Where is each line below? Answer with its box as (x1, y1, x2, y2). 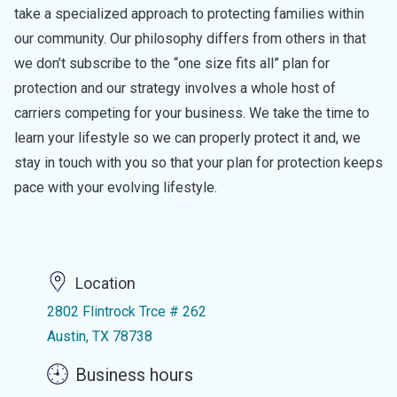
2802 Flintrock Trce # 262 (46, 303, 206, 320)
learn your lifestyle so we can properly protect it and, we (14, 129, 361, 146)
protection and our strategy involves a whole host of (14, 80, 336, 97)
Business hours (74, 364, 193, 386)
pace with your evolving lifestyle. (14, 179, 217, 196)
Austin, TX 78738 (46, 328, 152, 345)
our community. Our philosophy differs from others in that (14, 30, 366, 47)
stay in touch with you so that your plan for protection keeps (14, 154, 383, 171)
